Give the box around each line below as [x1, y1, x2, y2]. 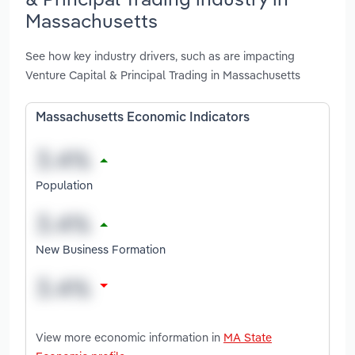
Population [36, 177, 93, 193]
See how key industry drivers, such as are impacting [25, 48, 295, 64]
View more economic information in [36, 329, 223, 345]
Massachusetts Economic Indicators [36, 112, 250, 125]
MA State [223, 329, 272, 345]
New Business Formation [36, 241, 166, 257]
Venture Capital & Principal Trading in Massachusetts [25, 67, 300, 83]
